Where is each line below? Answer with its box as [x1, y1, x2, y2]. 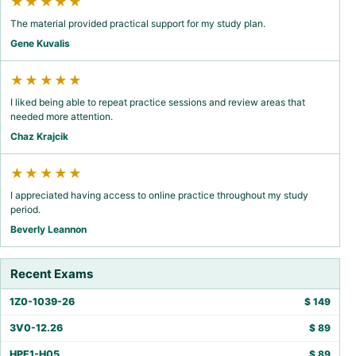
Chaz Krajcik [10, 130, 68, 142]
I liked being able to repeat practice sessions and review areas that [10, 95, 305, 108]
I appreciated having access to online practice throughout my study [10, 188, 308, 201]
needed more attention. [10, 110, 113, 122]
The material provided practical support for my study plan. [10, 17, 265, 29]
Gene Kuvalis [10, 37, 70, 49]
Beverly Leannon [10, 222, 87, 235]
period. [10, 203, 41, 215]
